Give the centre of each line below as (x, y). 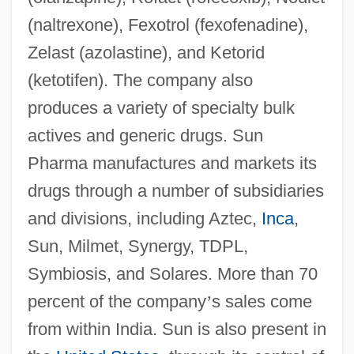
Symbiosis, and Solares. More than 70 (172, 273)
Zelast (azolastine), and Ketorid (146, 52)
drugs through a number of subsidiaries (175, 190)
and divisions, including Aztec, (144, 218)
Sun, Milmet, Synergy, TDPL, (137, 246)
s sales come (262, 301)
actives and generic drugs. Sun (145, 135)
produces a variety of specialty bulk (161, 107)
